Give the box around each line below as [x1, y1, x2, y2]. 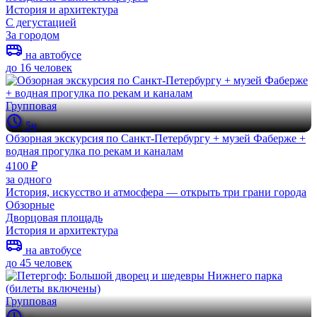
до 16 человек [6, 61, 72, 74]
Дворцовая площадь [6, 211, 103, 224]
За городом [6, 28, 59, 41]
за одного [6, 173, 52, 185]
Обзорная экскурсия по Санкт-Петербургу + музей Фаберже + [6, 132, 306, 144]
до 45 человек [6, 256, 72, 269]
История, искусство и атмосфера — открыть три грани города [6, 185, 306, 198]
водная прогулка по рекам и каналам [6, 144, 183, 157]
